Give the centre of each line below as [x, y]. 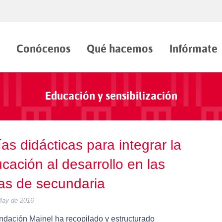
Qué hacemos [120, 48]
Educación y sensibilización [111, 96]
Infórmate [193, 48]
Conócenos [43, 48]
